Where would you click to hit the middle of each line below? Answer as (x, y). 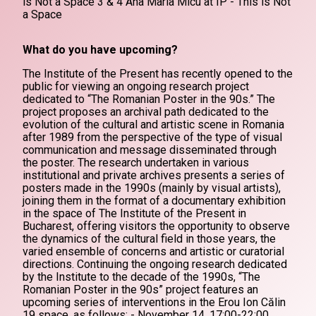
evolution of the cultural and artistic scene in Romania (153, 124)
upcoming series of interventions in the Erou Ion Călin (154, 302)
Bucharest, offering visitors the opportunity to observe (156, 226)
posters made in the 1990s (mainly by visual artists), (152, 188)
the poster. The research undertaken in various (136, 163)
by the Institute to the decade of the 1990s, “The (141, 277)
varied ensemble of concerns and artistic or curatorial (153, 251)
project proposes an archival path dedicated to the (146, 112)
